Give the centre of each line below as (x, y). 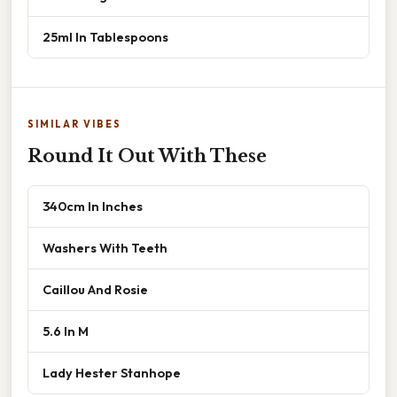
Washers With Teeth (105, 248)
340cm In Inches (93, 206)
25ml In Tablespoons (105, 37)
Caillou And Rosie (95, 290)
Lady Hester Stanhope (112, 373)
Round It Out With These (147, 156)
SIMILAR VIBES (74, 125)
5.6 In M (66, 331)
